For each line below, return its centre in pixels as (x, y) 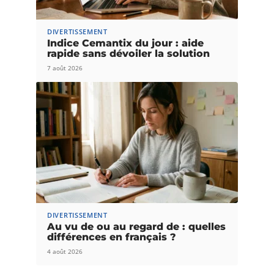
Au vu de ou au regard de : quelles (136, 226)
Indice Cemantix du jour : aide (125, 43)
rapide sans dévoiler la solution (128, 53)
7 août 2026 (65, 68)
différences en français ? (112, 237)
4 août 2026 (65, 251)
